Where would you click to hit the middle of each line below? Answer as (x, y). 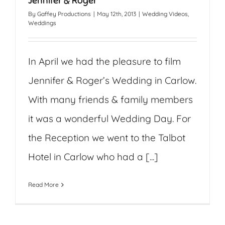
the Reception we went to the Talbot (107, 138)
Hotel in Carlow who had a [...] (93, 157)
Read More (43, 185)
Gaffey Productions (64, 14)
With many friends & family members (110, 100)
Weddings (42, 23)
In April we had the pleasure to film (104, 62)
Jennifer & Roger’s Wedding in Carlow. (112, 81)
